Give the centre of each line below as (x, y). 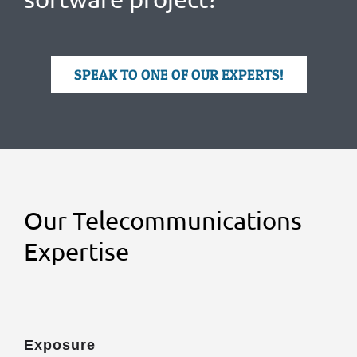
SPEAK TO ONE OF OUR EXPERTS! (178, 74)
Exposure (60, 345)
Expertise (76, 251)
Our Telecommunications (163, 220)
